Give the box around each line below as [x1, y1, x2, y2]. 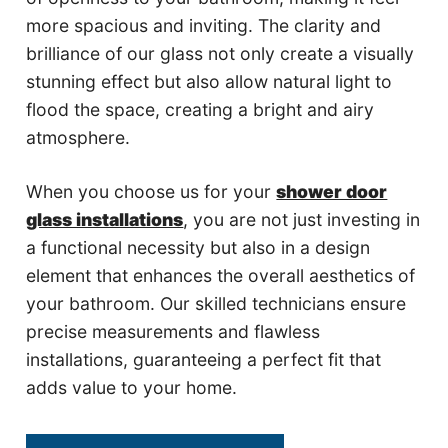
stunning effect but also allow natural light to [26, 70, 393, 92]
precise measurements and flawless [26, 321, 321, 343]
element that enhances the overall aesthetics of [26, 265, 416, 287]
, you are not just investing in [183, 209, 421, 231]
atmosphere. [26, 126, 131, 148]
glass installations [26, 209, 184, 231]
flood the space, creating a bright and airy [26, 98, 375, 120]
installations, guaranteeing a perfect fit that [26, 349, 382, 371]
